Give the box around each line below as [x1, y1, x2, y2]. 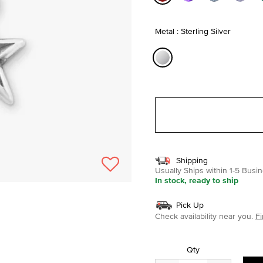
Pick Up [176, 198, 204, 211]
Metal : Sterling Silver [155, 25, 231, 37]
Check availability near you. [155, 210, 253, 222]
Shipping [176, 154, 208, 166]
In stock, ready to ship [155, 174, 238, 186]
